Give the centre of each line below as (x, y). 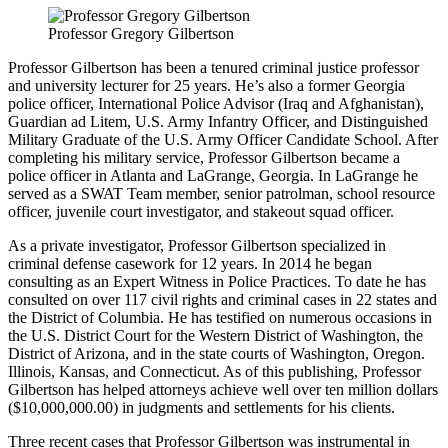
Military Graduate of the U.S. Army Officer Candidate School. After (223, 140)
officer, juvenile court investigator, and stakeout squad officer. (201, 212)
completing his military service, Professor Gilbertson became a (204, 158)
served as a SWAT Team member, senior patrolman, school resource (221, 194)
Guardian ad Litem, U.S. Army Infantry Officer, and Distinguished (218, 122)
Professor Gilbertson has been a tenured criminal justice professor (213, 68)
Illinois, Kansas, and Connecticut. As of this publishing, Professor (214, 372)
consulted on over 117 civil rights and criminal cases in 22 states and (222, 300)
